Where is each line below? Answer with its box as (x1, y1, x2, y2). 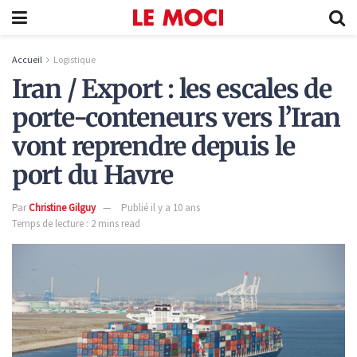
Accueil (12, 53, 42, 65)
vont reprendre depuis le (12, 131, 295, 163)
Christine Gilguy (29, 200, 96, 214)
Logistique (53, 53, 96, 65)
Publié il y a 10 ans (121, 200, 200, 214)
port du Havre (12, 159, 173, 192)
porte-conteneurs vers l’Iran (12, 102, 341, 135)
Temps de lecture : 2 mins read (12, 216, 140, 230)
